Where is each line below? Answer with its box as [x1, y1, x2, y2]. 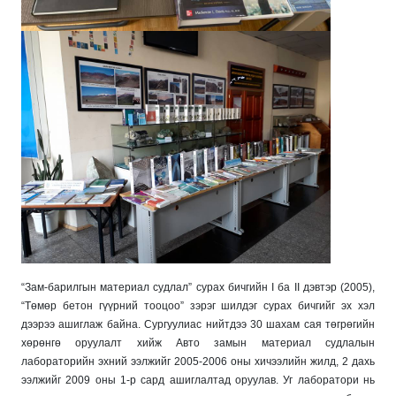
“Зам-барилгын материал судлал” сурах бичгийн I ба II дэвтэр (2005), [21, 280, 375, 293]
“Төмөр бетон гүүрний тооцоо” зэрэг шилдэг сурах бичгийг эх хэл [21, 299, 375, 312]
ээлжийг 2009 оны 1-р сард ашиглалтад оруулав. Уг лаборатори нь [21, 373, 375, 386]
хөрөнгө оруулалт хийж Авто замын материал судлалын [21, 336, 375, 349]
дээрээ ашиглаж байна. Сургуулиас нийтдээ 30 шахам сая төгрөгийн [21, 317, 375, 331]
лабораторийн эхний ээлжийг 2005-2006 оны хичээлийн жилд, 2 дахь [21, 354, 375, 368]
